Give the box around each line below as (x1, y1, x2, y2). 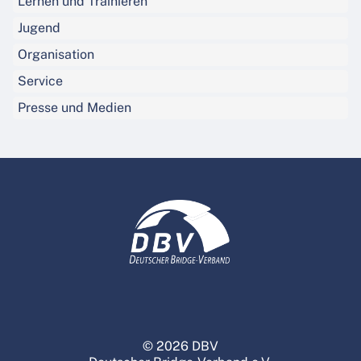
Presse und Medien (18, 100, 131, 116)
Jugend (18, 20, 60, 36)
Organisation (18, 47, 94, 63)
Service (18, 73, 63, 89)
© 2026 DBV (143, 338, 218, 355)
